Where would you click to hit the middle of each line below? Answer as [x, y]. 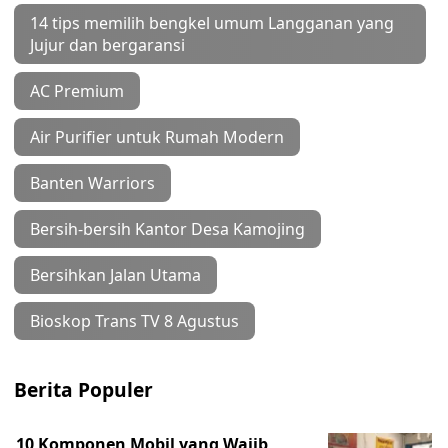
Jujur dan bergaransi [107, 44]
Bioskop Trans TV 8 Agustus [134, 320]
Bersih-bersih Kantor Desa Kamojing [167, 228]
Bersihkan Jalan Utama [115, 274]
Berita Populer [83, 389]
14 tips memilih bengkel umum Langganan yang [212, 22]
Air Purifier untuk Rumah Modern [157, 136]
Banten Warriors [92, 182]
